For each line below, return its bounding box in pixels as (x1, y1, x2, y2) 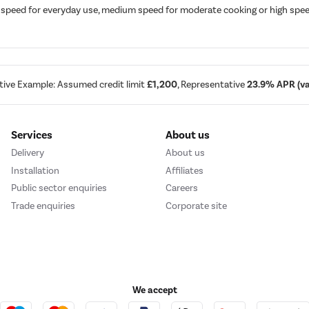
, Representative (177, 79, 247, 91)
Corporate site (166, 199, 227, 212)
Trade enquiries (11, 199, 75, 212)
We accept (132, 283, 177, 296)
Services (11, 128, 52, 143)
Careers (166, 182, 198, 195)
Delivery (11, 147, 44, 159)
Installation (11, 164, 59, 177)
